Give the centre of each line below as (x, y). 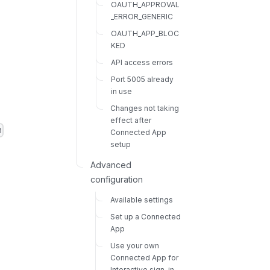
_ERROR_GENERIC (142, 16)
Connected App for (144, 257)
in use (121, 91)
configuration (117, 179)
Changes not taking (144, 108)
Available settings (141, 199)
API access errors (142, 62)
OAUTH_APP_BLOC (145, 33)
